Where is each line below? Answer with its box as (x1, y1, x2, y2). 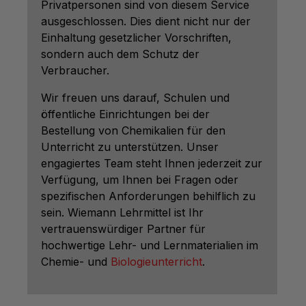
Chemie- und (41, 255, 111, 269)
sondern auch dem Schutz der (41, 47, 199, 61)
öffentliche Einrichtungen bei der (41, 107, 210, 122)
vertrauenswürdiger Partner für (41, 222, 206, 236)
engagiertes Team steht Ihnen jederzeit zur (41, 156, 262, 171)
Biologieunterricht (111, 255, 202, 269)
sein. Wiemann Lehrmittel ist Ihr (41, 206, 204, 220)
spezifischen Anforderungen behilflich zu (41, 189, 255, 204)
